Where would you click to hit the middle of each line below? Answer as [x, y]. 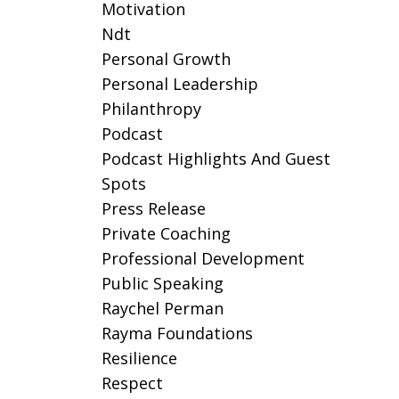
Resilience [139, 358]
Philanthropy [151, 109]
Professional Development [203, 258]
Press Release [153, 208]
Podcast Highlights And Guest [216, 159]
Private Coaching [166, 233]
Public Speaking [162, 283]
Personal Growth [166, 59]
